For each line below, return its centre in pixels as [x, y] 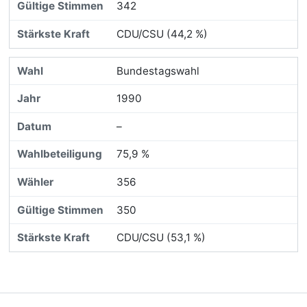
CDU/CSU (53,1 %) [161, 238]
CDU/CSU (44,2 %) [162, 34]
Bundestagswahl [158, 71]
